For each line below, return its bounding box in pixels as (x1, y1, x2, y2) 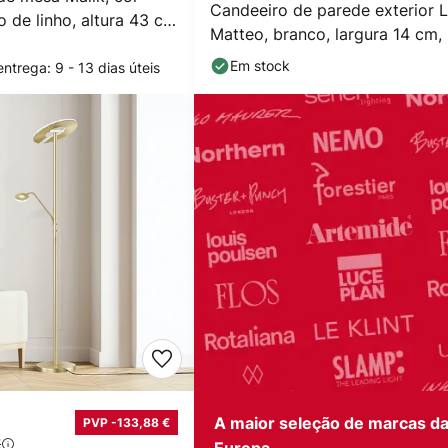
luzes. (210, 47, 253, 69)
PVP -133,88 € (83, 414, 170, 430)
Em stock (230, 56, 290, 75)
